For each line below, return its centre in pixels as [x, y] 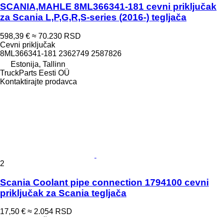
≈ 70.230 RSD [56, 36]
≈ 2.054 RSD [50, 212]
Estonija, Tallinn [38, 64]
